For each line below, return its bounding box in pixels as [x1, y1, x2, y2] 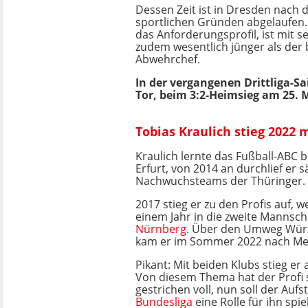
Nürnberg [135, 221, 186, 236]
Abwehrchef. [135, 52, 200, 67]
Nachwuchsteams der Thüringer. [135, 173, 305, 188]
